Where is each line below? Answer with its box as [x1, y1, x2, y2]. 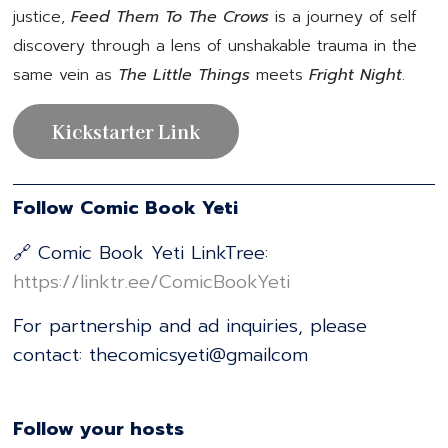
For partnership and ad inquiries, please [13, 312, 368, 341]
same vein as [13, 62, 119, 87]
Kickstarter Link [52, 118, 201, 145]
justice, [13, 4, 66, 29]
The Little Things [118, 62, 251, 87]
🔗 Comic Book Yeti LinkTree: [13, 238, 269, 267]
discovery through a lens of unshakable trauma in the [13, 33, 418, 58]
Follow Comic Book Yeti [13, 194, 239, 223]
